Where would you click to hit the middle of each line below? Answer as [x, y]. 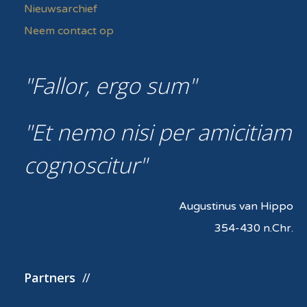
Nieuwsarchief [61, 9]
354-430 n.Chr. [254, 228]
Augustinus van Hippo [236, 206]
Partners [50, 277]
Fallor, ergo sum [110, 85]
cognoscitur [82, 164]
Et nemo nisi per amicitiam [161, 132]
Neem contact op [69, 30]
